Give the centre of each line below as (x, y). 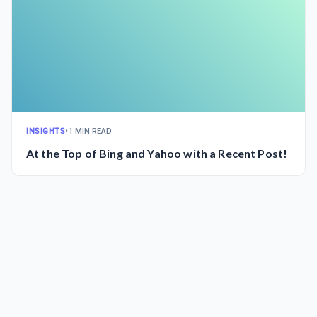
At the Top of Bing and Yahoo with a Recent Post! (157, 153)
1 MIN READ (90, 131)
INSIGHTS (46, 131)
